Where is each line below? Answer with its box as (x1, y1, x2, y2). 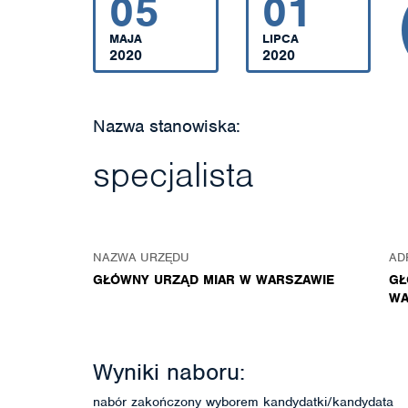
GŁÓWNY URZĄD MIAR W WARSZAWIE (93, 271, 334, 288)
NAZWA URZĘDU (93, 250, 189, 265)
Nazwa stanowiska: (93, 115, 240, 138)
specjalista (93, 153, 254, 197)
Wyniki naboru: (93, 357, 245, 386)
